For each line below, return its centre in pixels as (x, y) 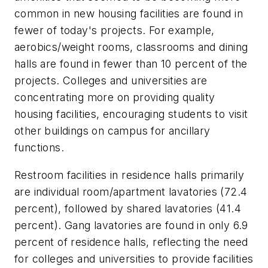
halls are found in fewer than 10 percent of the (131, 64)
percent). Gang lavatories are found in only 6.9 (131, 225)
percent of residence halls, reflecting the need (131, 242)
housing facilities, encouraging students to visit (131, 114)
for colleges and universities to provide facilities (134, 258)
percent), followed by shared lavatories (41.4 (128, 208)
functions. (39, 148)
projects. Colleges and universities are (111, 81)
